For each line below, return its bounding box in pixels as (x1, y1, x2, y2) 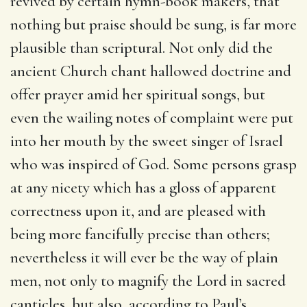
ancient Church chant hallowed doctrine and (10, 61, 291, 81)
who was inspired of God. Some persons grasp (10, 154, 297, 174)
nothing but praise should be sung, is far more (10, 14, 297, 34)
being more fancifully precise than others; (10, 224, 270, 244)
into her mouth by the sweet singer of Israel (10, 131, 283, 151)
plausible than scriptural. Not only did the (10, 38, 273, 58)
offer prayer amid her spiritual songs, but (10, 84, 265, 104)
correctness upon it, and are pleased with (10, 201, 266, 221)
